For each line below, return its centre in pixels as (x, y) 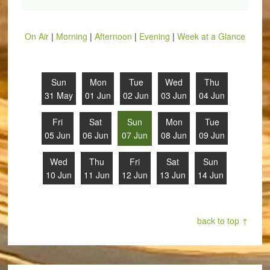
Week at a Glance (211, 36)
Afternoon (113, 36)
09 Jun (212, 135)
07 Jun (135, 135)
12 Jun (135, 175)
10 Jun (59, 175)
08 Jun (174, 135)
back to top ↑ (223, 221)
